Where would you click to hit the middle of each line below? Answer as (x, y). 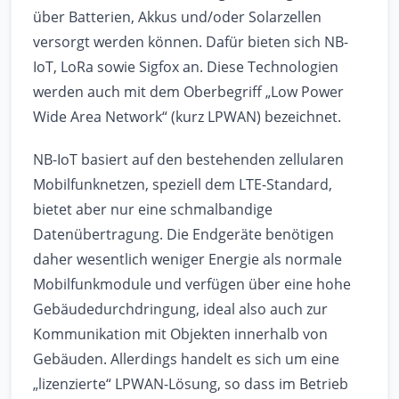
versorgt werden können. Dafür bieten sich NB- (191, 42)
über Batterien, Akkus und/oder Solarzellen (177, 17)
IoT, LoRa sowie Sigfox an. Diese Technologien (186, 67)
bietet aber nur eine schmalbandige (153, 210)
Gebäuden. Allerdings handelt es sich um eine (186, 359)
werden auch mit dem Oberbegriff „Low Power (188, 92)
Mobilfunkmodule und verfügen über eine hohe (192, 285)
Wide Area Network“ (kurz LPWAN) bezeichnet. (187, 117)
